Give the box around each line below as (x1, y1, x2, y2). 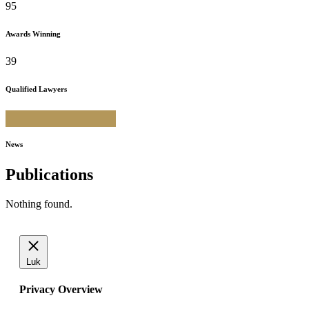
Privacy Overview (19, 283, 103, 295)
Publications (6, 165, 93, 183)
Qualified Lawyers (6, 84, 67, 93)
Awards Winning (6, 29, 61, 38)
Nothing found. (6, 197, 72, 210)
